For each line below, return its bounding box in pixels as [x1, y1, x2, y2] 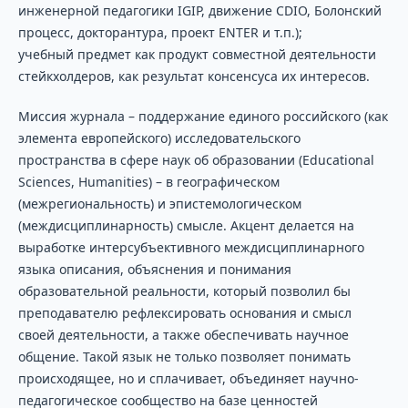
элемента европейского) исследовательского [17, 129, 301, 148]
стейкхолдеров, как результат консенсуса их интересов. [17, 67, 370, 85]
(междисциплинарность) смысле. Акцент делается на [17, 217, 354, 235]
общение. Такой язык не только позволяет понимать [17, 348, 351, 366]
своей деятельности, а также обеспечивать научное [17, 326, 349, 344]
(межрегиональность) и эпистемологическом [17, 195, 301, 213]
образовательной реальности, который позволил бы [17, 282, 351, 301]
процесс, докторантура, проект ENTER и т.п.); [17, 24, 302, 41]
